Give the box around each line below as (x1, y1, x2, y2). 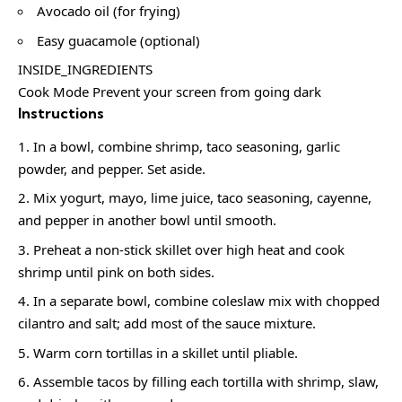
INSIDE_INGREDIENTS (18, 60, 153, 79)
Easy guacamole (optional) (37, 31, 200, 49)
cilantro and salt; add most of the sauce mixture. (18, 314, 316, 333)
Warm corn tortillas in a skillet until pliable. (33, 343, 298, 362)
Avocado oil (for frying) (37, 2, 180, 21)
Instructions (18, 104, 104, 123)
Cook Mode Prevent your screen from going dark (18, 83, 321, 101)
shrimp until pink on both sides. (18, 262, 214, 281)
